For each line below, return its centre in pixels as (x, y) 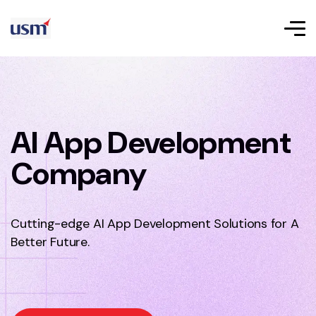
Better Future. (50, 242)
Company (79, 174)
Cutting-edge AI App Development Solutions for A (155, 224)
